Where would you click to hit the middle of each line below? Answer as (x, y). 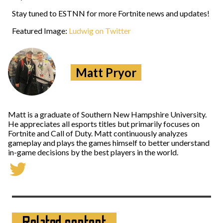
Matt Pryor (106, 72)
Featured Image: (40, 31)
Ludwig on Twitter (100, 31)
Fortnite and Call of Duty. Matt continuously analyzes (98, 133)
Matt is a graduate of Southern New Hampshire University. (107, 114)
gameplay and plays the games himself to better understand (109, 143)
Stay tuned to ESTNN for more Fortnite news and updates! (111, 13)
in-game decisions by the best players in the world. (93, 152)
